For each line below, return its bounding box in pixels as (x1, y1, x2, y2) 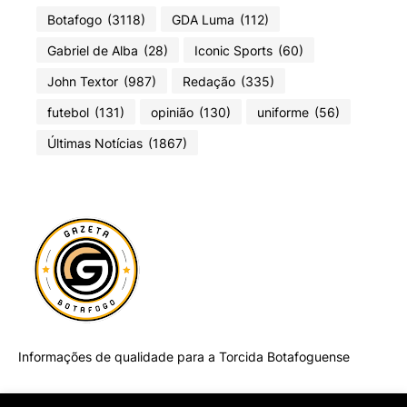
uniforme (257, 104, 309, 120)
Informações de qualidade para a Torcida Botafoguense (18, 349, 350, 365)
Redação (183, 73, 235, 89)
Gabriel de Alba (47, 42, 138, 58)
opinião (151, 104, 194, 120)
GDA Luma (172, 11, 234, 27)
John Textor (47, 73, 118, 89)
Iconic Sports (194, 42, 273, 58)
